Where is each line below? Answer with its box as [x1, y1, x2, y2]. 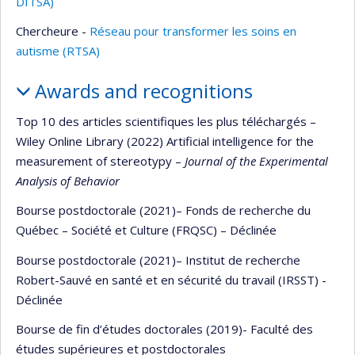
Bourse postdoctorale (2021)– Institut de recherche [16, 251, 300, 268]
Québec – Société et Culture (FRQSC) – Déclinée [16, 222, 277, 238]
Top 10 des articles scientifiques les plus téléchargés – [16, 113, 316, 129]
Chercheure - [16, 23, 90, 39]
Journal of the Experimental [181, 152, 328, 169]
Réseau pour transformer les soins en [90, 23, 296, 39]
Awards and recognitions [34, 78, 253, 104]
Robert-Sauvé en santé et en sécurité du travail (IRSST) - [16, 271, 326, 288]
